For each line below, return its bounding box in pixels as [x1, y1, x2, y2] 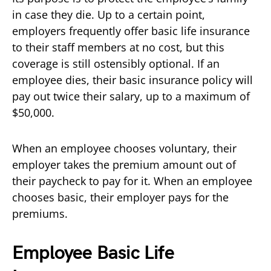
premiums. [12, 206, 71, 221]
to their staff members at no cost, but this [12, 39, 224, 54]
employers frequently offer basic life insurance [12, 23, 250, 38]
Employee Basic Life [12, 241, 174, 265]
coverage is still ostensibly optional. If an [12, 56, 220, 71]
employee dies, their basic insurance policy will [12, 72, 253, 87]
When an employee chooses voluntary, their [12, 140, 237, 155]
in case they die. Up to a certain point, [12, 7, 205, 22]
